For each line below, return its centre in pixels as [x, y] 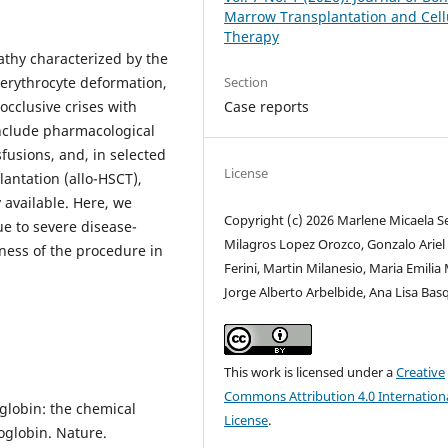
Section [246, 81]
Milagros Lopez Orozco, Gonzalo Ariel [335, 243]
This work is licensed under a [310, 371]
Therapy [252, 36]
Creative [421, 371]
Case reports [267, 106]
